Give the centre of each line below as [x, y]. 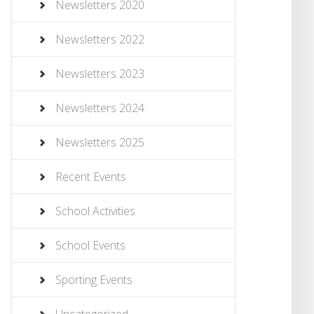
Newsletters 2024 [100, 108]
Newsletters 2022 [100, 40]
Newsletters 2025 [100, 143]
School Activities [95, 211]
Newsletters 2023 [100, 74]
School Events [90, 246]
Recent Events [91, 177]
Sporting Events [94, 280]
